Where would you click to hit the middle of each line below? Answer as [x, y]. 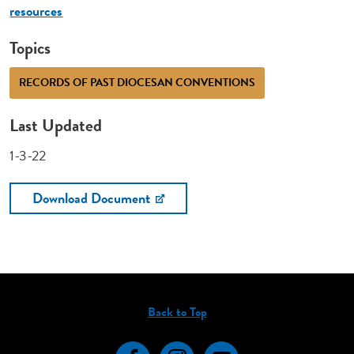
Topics [30, 47]
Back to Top [177, 313]
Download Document [93, 198]
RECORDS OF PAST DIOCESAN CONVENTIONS [137, 82]
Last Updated [56, 125]
